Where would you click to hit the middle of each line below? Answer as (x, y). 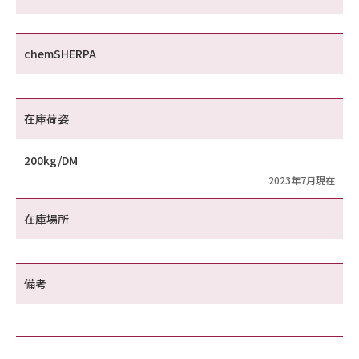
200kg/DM (51, 161)
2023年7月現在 (302, 180)
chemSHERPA (60, 54)
